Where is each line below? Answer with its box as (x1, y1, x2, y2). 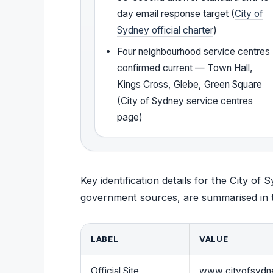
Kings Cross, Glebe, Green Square (117, 78, 263, 90)
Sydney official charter (117, 24, 214, 36)
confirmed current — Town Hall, (117, 62, 253, 74)
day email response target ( (117, 7, 235, 19)
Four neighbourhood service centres (117, 45, 271, 57)
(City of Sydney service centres (117, 94, 253, 107)
